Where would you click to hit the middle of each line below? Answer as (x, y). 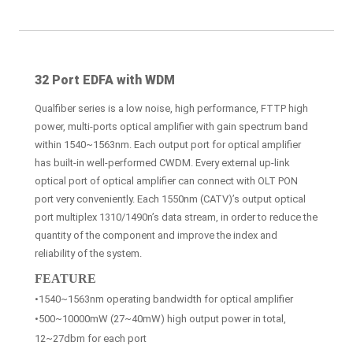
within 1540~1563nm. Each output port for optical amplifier (168, 144)
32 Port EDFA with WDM (105, 80)
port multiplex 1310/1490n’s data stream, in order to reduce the (176, 217)
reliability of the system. (88, 253)
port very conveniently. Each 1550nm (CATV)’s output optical (170, 199)
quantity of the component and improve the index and (156, 235)
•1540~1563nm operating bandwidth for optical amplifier (164, 299)
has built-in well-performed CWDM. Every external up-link (162, 162)
